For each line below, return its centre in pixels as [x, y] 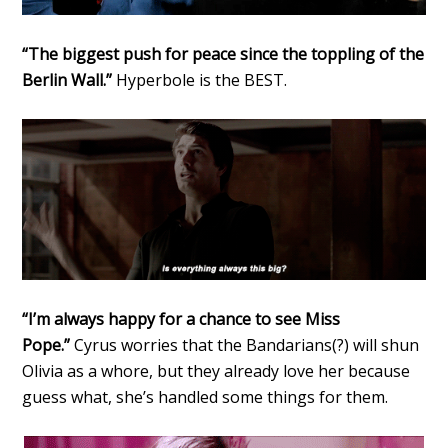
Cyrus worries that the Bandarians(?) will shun [245, 344]
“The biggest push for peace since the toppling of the [223, 53]
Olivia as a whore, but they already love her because [216, 370]
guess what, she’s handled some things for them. [205, 396]
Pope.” [46, 344]
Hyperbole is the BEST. [200, 79]
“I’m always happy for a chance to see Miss [181, 318]
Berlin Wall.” [67, 79]
